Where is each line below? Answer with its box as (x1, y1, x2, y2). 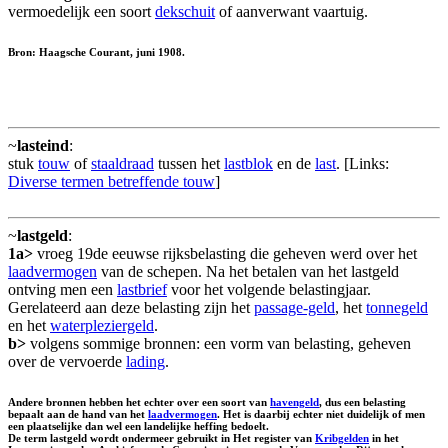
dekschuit (155, 2, 215, 20)
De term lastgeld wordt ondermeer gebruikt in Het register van (8, 431, 315, 444)
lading (126, 352, 165, 370)
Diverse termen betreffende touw (8, 172, 215, 190)
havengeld (270, 395, 319, 408)
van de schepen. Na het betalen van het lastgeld (97, 262, 399, 280)
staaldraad (91, 154, 154, 172)
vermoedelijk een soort (8, 2, 155, 20)
